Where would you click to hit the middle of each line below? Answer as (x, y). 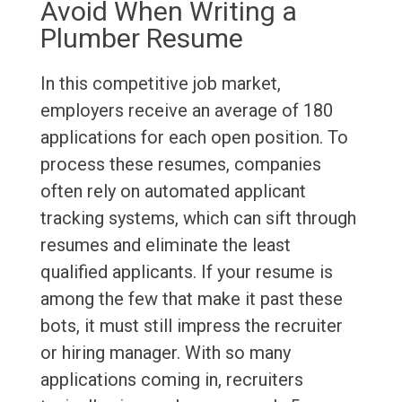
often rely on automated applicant (173, 192)
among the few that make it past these (191, 299)
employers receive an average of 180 (186, 111)
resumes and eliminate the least (165, 245)
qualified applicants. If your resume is (186, 272)
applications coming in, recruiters (171, 380)
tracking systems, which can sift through (198, 218)
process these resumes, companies (180, 165)
